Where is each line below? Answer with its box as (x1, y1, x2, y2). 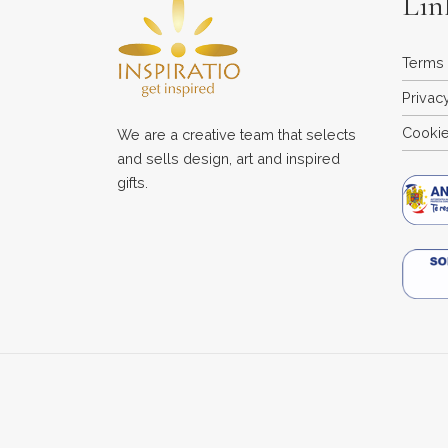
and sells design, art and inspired (117, 150, 340, 168)
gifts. (117, 174, 148, 192)
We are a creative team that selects (117, 126, 356, 144)
